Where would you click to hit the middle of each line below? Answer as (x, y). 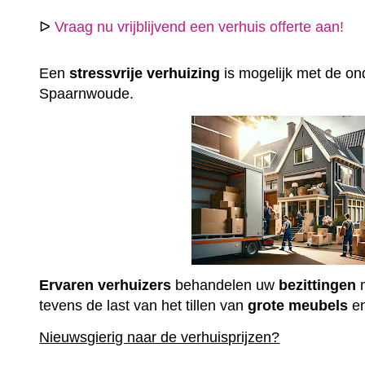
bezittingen (318, 286)
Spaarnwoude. (89, 94)
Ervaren (67, 286)
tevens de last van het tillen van (144, 306)
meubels (319, 306)
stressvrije (106, 74)
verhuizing (184, 74)
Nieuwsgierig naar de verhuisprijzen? (160, 337)
